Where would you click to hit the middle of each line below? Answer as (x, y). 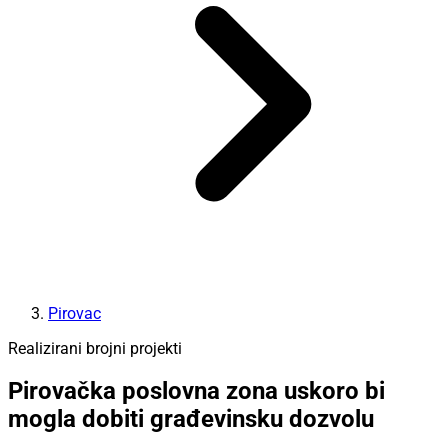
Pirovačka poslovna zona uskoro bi (196, 391)
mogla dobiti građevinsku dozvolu (191, 419)
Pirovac (74, 313)
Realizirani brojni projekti (95, 348)
